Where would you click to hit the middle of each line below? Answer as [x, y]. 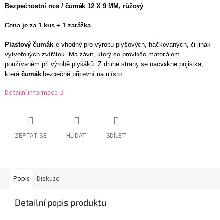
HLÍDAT [76, 136]
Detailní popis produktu [60, 203]
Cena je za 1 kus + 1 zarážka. [50, 26]
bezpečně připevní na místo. [83, 74]
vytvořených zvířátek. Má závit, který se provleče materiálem [92, 55]
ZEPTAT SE [31, 136]
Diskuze [48, 179]
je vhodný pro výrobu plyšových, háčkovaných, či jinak [133, 45]
